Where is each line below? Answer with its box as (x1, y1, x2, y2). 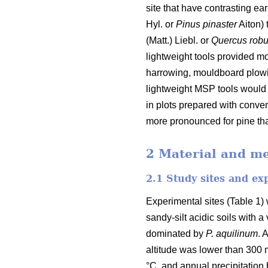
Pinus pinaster (176, 19, 237, 30)
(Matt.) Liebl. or (146, 35, 211, 46)
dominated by (146, 228, 206, 239)
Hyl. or (146, 19, 176, 30)
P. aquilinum (206, 228, 258, 239)
